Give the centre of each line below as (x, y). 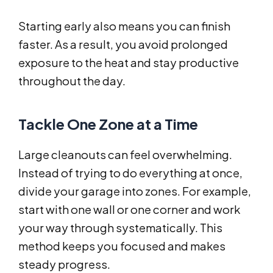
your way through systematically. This (120, 228)
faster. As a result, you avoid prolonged (123, 44)
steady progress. (64, 264)
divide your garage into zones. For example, (135, 191)
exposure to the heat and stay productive (129, 63)
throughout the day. (72, 81)
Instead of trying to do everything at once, (130, 173)
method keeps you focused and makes (122, 246)
